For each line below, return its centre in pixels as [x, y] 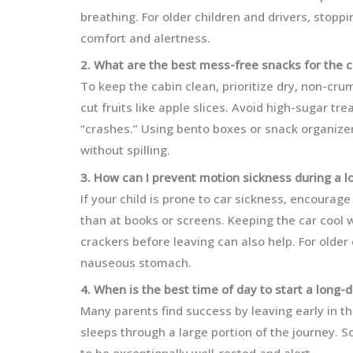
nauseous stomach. [136, 262]
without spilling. [125, 150]
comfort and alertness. [145, 37]
